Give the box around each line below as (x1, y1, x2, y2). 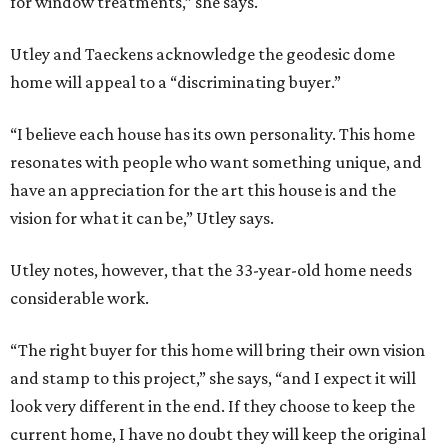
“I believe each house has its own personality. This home (10, 124, 415, 145)
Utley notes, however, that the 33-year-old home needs (10, 260, 412, 281)
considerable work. (10, 288, 149, 309)
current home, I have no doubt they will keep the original (10, 424, 426, 445)
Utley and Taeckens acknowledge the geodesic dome (10, 44, 395, 65)
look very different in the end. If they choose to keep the (10, 396, 415, 417)
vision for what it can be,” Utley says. (10, 208, 274, 229)
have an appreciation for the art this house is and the (10, 180, 396, 201)
